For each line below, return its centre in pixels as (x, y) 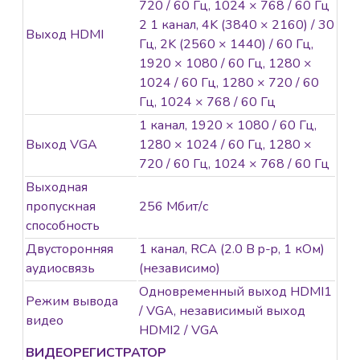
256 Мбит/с (174, 207)
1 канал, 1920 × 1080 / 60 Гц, (228, 126)
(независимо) (180, 269)
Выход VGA (61, 145)
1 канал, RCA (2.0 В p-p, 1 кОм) (232, 250)
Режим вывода (72, 302)
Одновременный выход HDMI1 (235, 292)
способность (63, 226)
